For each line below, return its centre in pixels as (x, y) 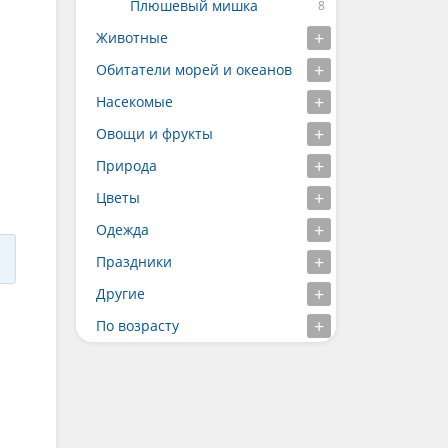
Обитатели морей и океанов (194, 69)
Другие (120, 293)
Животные (132, 37)
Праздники (134, 261)
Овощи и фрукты (154, 133)
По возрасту (137, 325)
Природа (126, 165)
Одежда (122, 229)
